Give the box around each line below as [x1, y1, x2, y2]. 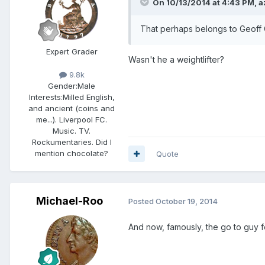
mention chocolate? [35, 148, 108, 158]
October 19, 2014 [156, 196, 218, 206]
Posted [128, 196, 156, 206]
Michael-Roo [35, 194, 103, 207]
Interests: [28, 92, 63, 102]
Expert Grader [46, 46, 98, 56]
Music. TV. [53, 125, 91, 135]
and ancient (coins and [28, 103, 115, 113]
